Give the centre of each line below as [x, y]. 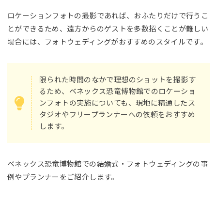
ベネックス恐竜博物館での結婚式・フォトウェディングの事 [108, 164]
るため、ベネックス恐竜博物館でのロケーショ [117, 91]
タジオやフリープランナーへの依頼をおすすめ [117, 114]
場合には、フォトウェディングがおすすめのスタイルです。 [108, 42]
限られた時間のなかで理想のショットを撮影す [117, 79]
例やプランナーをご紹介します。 [63, 177]
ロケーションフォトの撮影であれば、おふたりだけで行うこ [108, 16]
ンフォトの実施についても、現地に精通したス [117, 103]
